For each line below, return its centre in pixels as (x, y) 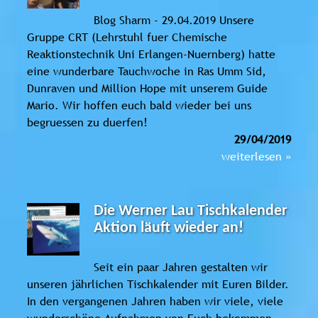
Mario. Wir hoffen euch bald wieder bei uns (139, 105)
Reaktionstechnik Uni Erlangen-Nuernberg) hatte (151, 54)
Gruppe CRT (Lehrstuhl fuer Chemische (127, 37)
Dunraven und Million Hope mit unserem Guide (147, 88)
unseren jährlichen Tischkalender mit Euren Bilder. (158, 284)
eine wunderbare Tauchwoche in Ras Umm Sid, (147, 71)
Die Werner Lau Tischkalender (191, 211)
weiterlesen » (256, 156)
